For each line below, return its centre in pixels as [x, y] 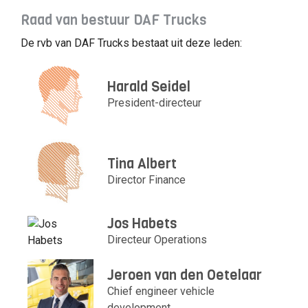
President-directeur [155, 103]
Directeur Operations [157, 239]
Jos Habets [142, 223]
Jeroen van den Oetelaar [185, 275]
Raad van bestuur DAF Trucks [113, 20]
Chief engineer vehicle [161, 291]
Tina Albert [142, 164]
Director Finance [147, 179]
